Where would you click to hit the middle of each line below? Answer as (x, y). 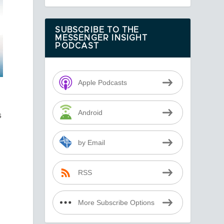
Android (90, 112)
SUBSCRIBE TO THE (97, 30)
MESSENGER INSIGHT (101, 38)
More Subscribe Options (116, 202)
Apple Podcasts (102, 82)
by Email (91, 142)
